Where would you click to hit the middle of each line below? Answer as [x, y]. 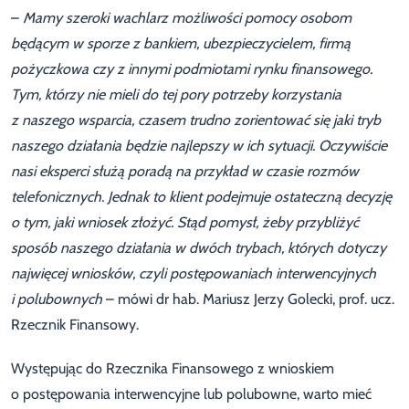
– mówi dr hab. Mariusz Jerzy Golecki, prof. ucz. [250, 299]
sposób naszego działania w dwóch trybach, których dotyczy [199, 248]
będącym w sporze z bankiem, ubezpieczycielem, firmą [181, 44]
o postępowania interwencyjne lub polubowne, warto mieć [191, 394]
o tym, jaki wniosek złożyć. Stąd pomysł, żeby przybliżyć [185, 223]
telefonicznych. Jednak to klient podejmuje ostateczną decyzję [201, 197]
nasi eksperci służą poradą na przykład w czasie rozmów [185, 172]
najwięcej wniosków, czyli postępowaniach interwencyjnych [194, 274]
